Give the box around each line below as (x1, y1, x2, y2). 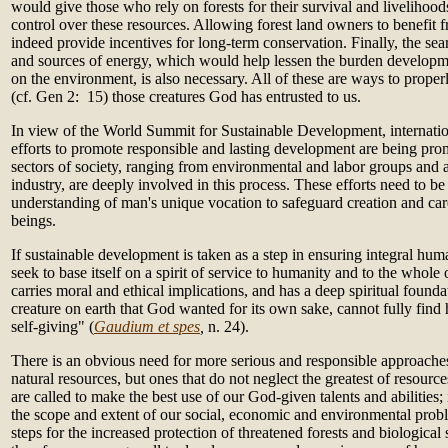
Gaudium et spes (94, 318, 200, 335)
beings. (11, 212, 56, 229)
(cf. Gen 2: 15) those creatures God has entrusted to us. (11, 88, 361, 105)
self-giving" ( (11, 318, 94, 335)
